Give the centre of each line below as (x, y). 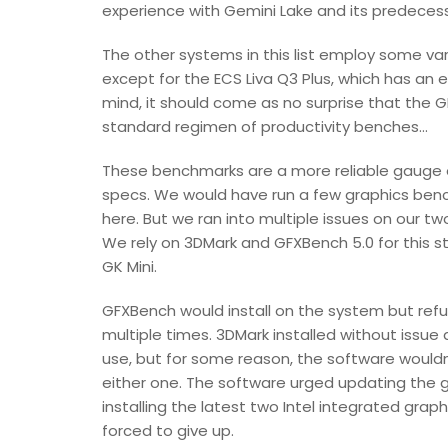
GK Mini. (129, 267)
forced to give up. (168, 431)
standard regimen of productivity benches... (265, 127)
